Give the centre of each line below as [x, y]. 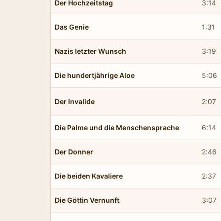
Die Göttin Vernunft [87, 200]
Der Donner [74, 151]
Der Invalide [75, 101]
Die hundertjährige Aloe [95, 75]
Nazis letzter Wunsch [91, 51]
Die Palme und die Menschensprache [117, 127]
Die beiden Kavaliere [89, 176]
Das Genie [72, 27]
